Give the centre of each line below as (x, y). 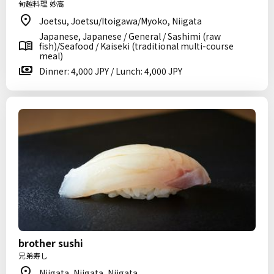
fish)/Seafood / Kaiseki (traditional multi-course (136, 46)
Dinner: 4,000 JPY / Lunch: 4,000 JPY (111, 71)
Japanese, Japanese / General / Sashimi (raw (130, 36)
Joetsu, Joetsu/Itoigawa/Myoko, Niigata (120, 21)
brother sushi (51, 243)
